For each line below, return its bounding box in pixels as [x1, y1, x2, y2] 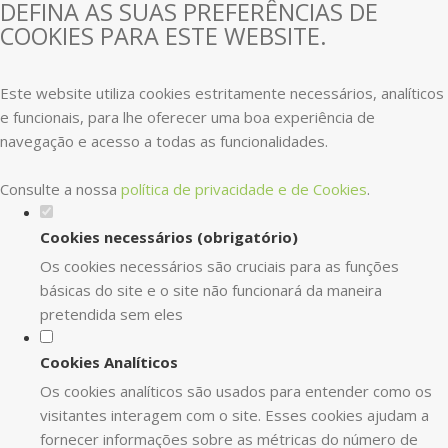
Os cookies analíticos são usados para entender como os [40, 381, 432, 401]
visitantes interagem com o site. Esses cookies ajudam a [40, 405, 429, 425]
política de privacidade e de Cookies [121, 179, 367, 199]
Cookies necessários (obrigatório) [40, 227, 298, 247]
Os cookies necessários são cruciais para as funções [40, 256, 399, 276]
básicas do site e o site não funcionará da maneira [40, 280, 382, 300]
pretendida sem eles [40, 304, 183, 324]
